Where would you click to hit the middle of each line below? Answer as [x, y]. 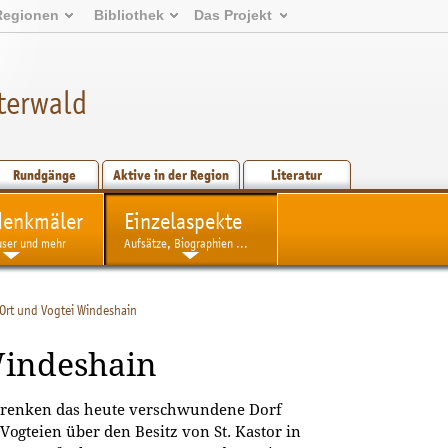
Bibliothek [128, 15]
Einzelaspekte [182, 220]
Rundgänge [45, 175]
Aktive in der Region [170, 175]
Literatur [297, 175]
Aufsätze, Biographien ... [185, 243]
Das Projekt [233, 15]
